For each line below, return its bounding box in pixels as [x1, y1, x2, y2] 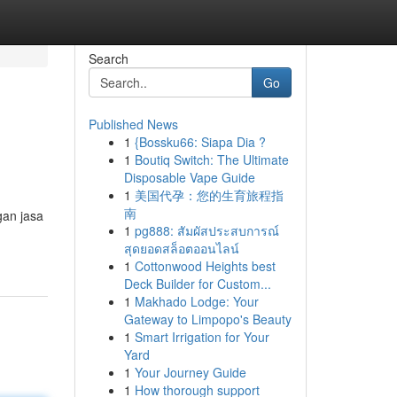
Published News [88, 115, 178, 133]
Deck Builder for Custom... [123, 275, 271, 292]
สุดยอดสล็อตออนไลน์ [123, 239, 239, 257]
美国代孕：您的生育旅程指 [134, 186, 284, 204]
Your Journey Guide [134, 363, 246, 381]
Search [88, 50, 128, 67]
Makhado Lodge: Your [134, 292, 259, 310]
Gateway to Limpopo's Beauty [123, 310, 292, 328]
